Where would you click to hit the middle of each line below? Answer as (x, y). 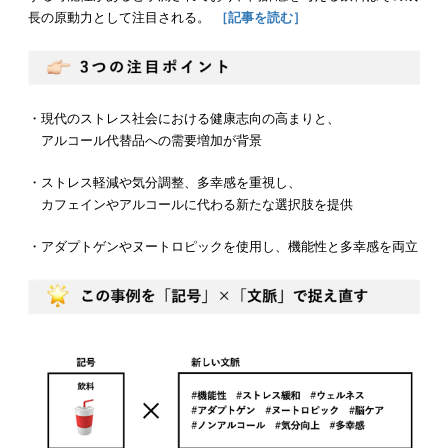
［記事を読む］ (258, 18)
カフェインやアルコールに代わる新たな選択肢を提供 (190, 205)
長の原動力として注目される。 (119, 18)
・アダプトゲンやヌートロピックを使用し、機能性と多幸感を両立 (223, 247)
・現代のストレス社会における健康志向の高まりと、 (184, 119)
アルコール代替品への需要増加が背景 (145, 141)
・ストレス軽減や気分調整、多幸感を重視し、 (164, 183)
